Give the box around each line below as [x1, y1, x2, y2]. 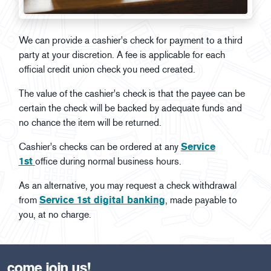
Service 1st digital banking [39, 194, 165, 206]
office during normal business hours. [34, 155, 184, 168]
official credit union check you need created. [18, 64, 198, 76]
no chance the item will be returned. [18, 117, 162, 129]
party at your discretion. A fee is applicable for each [18, 49, 225, 61]
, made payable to [165, 194, 237, 206]
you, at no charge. [18, 209, 91, 221]
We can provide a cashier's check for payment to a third [18, 34, 243, 47]
